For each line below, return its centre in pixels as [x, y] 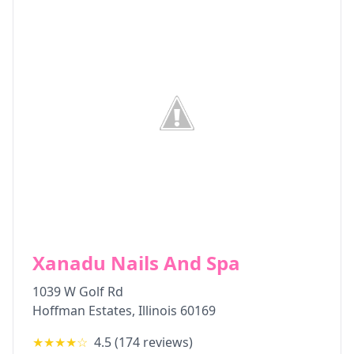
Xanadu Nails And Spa [136, 263]
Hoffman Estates [82, 311]
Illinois [158, 311]
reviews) [166, 342]
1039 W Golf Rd [78, 292]
